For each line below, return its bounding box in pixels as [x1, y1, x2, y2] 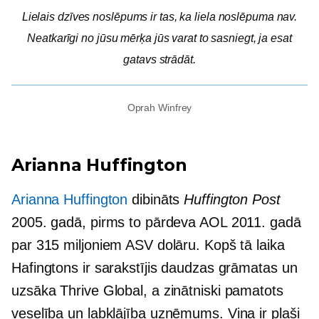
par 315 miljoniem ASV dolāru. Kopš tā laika [11, 237, 285, 253]
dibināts [127, 192, 184, 207]
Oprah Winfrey [127, 102, 192, 113]
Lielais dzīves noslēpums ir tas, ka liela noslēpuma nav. [21, 11, 298, 23]
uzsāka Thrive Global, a [11, 283, 164, 298]
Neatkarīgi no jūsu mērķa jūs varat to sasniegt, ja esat [27, 32, 292, 44]
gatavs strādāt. [123, 53, 196, 66]
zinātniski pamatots [163, 283, 283, 298]
